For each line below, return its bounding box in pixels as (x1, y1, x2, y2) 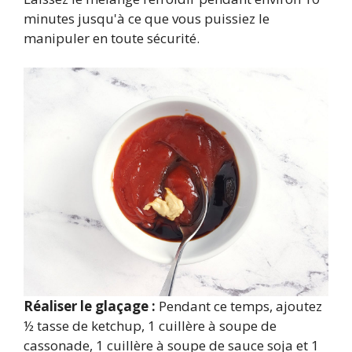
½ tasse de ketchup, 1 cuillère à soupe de (24, 317, 277, 335)
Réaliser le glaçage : (24, 297, 156, 315)
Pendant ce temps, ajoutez (156, 297, 322, 315)
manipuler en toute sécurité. (24, 28, 200, 47)
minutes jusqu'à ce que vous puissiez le (24, 9, 269, 27)
